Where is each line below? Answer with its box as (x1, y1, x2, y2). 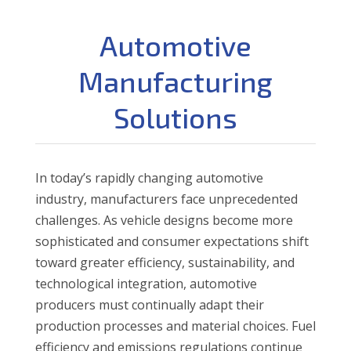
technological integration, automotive (34, 274, 257, 292)
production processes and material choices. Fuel (34, 317, 316, 335)
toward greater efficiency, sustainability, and (34, 253, 295, 271)
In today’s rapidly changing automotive (34, 168, 263, 186)
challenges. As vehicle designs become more (34, 211, 293, 229)
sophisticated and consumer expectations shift (34, 232, 309, 250)
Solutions (113, 100, 237, 134)
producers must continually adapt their (34, 295, 264, 313)
